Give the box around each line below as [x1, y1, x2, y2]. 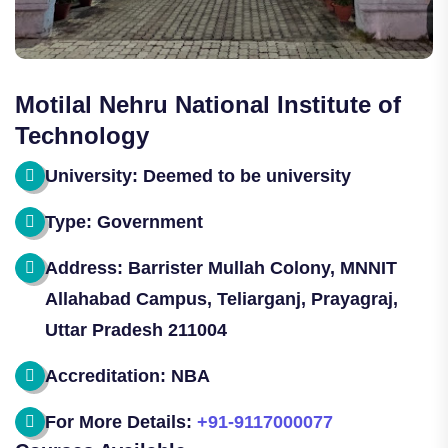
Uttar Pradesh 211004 [45, 319, 227, 340]
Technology [15, 121, 149, 149]
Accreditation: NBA [45, 365, 210, 386]
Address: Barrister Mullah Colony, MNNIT [45, 257, 397, 278]
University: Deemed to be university [45, 165, 351, 186]
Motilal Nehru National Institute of [15, 90, 401, 118]
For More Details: [45, 411, 197, 432]
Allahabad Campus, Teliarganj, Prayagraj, [45, 288, 398, 309]
